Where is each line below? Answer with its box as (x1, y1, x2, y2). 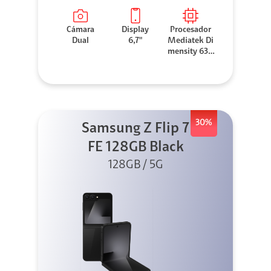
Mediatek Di (168, 37, 214, 46)
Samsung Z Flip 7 (82, 122, 189, 137)
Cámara (66, 26, 94, 35)
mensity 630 (168, 48, 214, 57)
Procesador (170, 26, 212, 35)
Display (122, 26, 149, 35)
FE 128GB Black (87, 140, 184, 155)
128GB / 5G (108, 159, 163, 172)
